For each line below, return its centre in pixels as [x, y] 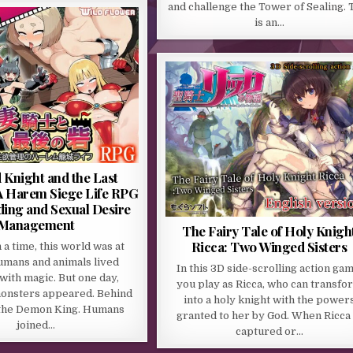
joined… [35, 325]
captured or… [269, 331]
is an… [269, 22]
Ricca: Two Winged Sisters [269, 246]
